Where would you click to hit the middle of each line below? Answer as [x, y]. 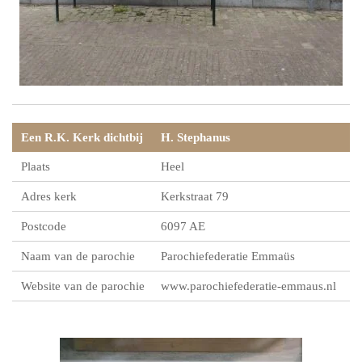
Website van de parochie [83, 286]
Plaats [36, 167]
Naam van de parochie [78, 257]
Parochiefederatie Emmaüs [227, 257]
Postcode [44, 227]
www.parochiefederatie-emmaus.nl [248, 286]
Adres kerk [49, 197]
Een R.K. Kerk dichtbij [82, 138]
